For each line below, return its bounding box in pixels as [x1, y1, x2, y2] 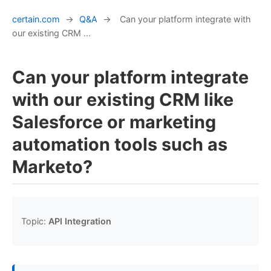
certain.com [12, 14, 60, 24]
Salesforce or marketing [12, 111, 216, 133]
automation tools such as [12, 134, 227, 155]
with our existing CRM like [12, 89, 233, 111]
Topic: [21, 216, 48, 227]
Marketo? [12, 156, 93, 178]
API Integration [48, 216, 111, 227]
